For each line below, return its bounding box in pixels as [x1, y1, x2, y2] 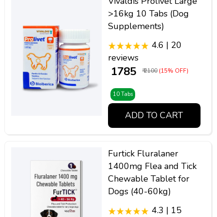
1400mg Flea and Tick [108, 160, 197, 172]
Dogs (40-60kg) [108, 186, 171, 198]
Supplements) [108, 20, 164, 32]
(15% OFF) [158, 66, 188, 75]
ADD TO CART [125, 109, 184, 122]
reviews [108, 51, 139, 63]
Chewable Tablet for [108, 173, 189, 185]
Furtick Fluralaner [108, 148, 178, 160]
